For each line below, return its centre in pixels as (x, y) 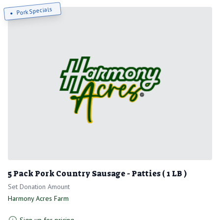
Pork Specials (34, 11)
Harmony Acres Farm (38, 198)
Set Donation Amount (39, 186)
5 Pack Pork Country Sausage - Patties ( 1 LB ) (97, 173)
